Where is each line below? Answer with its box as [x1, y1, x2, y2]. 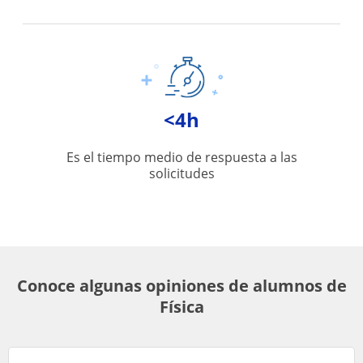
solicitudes [148, 164, 215, 182]
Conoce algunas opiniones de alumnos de [16, 275, 347, 297]
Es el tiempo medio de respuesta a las [66, 148, 297, 166]
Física [159, 296, 204, 318]
